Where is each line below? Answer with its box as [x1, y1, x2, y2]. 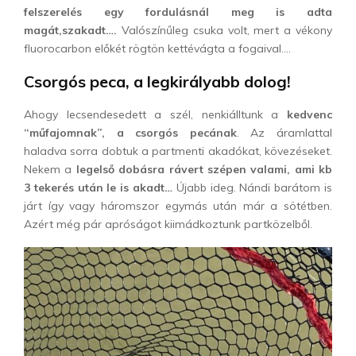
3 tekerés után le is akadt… [24, 180, 172, 195]
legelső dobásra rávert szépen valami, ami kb [72, 162, 332, 177]
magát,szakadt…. [24, 23, 117, 38]
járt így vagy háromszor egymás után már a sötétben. [24, 199, 332, 214]
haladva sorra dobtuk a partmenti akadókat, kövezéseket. [24, 144, 332, 159]
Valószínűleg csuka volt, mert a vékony [117, 23, 332, 38]
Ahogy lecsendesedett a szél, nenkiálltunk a [24, 107, 287, 122]
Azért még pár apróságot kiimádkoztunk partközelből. [24, 217, 312, 232]
